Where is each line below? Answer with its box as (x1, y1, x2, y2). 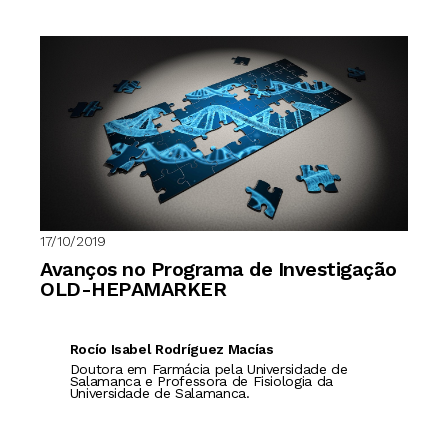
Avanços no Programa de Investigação (40, 256, 397, 281)
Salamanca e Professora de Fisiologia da (69, 372, 333, 389)
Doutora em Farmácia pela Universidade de (69, 360, 348, 377)
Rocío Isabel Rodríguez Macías (69, 340, 274, 357)
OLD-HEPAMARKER (40, 276, 232, 301)
